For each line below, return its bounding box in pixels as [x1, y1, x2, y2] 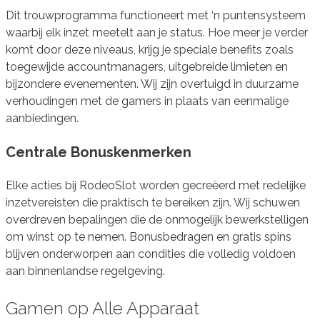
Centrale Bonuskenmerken [6, 143, 191, 161]
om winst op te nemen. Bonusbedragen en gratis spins [6, 229, 291, 244]
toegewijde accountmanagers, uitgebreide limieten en [6, 59, 288, 74]
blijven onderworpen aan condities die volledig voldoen [6, 246, 296, 261]
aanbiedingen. [6, 111, 79, 125]
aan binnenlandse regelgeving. [6, 264, 165, 278]
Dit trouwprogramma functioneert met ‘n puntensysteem [6, 8, 306, 22]
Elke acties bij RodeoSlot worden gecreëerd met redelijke [6, 178, 306, 192]
